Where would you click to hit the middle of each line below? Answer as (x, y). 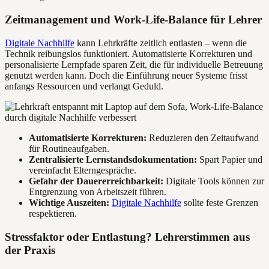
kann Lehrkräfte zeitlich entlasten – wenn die (161, 43)
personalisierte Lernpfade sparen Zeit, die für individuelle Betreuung (134, 64)
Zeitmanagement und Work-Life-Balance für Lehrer (133, 20)
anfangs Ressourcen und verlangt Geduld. (84, 86)
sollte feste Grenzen (220, 202)
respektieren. (53, 213)
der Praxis (30, 250)
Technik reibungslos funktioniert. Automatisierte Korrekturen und (128, 53)
